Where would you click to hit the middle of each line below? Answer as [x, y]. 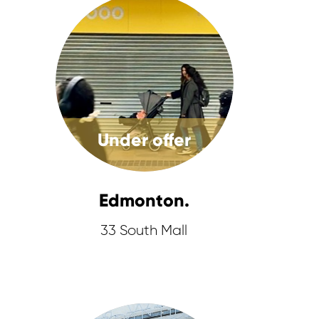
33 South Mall [144, 231]
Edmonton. [145, 200]
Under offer [145, 140]
